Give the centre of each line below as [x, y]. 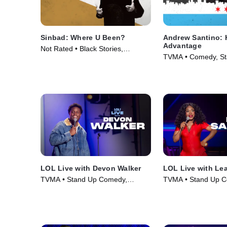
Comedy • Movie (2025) [79, 189]
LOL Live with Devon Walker [91, 168]
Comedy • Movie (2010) [79, 59]
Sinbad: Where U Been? [83, 38]
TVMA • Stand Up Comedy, [84, 179]
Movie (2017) [184, 67]
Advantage [182, 46]
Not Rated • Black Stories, [82, 49]
